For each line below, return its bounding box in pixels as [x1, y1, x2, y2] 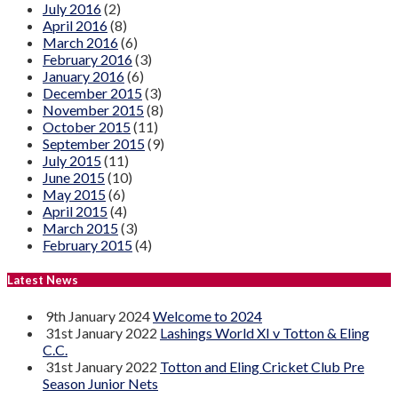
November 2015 [43, 101, 144, 119]
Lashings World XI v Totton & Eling [160, 323, 370, 341]
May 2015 [43, 186, 106, 203]
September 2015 [43, 135, 145, 153]
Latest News [7, 273, 78, 288]
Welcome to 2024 [153, 306, 262, 324]
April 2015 [43, 203, 107, 220]
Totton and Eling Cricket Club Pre [160, 357, 364, 375]
